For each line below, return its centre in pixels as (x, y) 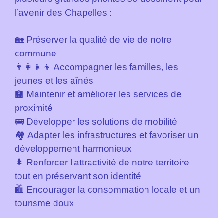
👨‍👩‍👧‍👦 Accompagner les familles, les (96, 67)
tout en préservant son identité (78, 176)
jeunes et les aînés (54, 81)
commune (36, 54)
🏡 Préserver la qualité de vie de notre (93, 40)
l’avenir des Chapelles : (63, 13)
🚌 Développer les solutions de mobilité (96, 122)
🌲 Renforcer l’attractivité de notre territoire (102, 163)
